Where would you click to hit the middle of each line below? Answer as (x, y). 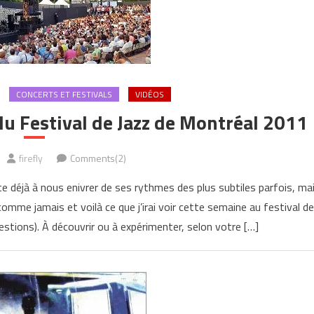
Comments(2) (98, 158)
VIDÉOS (149, 94)
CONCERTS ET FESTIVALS (64, 94)
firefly (30, 158)
